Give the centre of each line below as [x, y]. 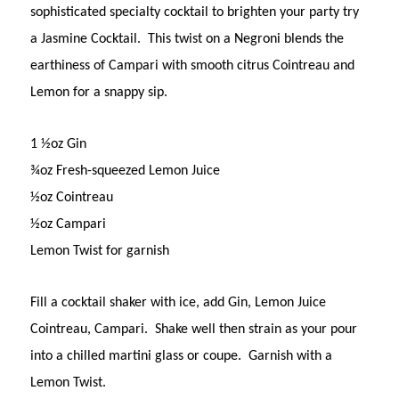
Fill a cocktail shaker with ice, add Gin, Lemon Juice [179, 302]
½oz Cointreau [72, 197]
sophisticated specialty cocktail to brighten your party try [195, 12]
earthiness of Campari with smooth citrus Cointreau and [193, 65]
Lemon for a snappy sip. [103, 92]
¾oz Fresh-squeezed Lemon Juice [126, 171]
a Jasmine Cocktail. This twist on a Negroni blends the [187, 39]
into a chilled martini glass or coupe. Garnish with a [182, 356]
